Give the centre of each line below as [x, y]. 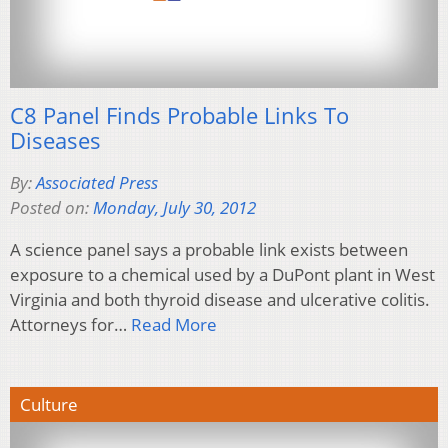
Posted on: [51, 207]
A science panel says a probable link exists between [209, 249]
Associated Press [97, 182]
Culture [49, 404]
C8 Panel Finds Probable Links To [179, 114]
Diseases [55, 139]
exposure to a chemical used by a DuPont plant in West [222, 274]
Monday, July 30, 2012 [174, 207]
